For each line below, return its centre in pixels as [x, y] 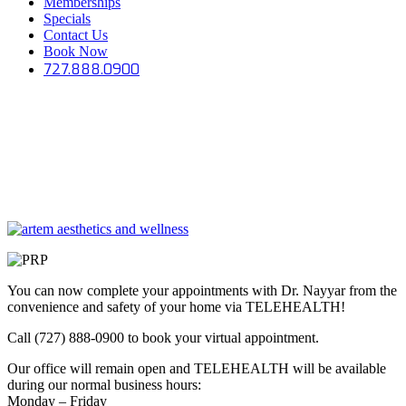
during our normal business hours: [104, 384]
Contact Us [76, 35]
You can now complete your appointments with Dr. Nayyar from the [202, 290]
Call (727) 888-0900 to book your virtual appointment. [163, 337]
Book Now [76, 52]
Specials [67, 19]
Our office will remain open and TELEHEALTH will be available [197, 368]
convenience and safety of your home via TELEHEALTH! [176, 306]
